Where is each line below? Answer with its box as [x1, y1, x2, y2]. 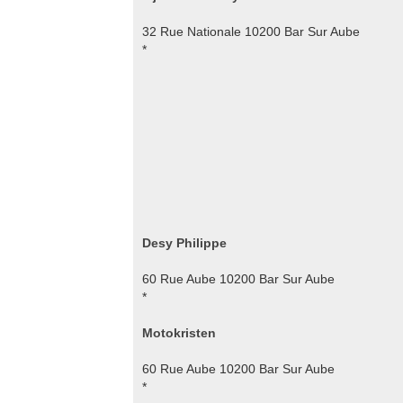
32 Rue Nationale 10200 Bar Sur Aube [142, 24, 360, 39]
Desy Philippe [142, 236, 227, 250]
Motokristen [142, 326, 216, 340]
